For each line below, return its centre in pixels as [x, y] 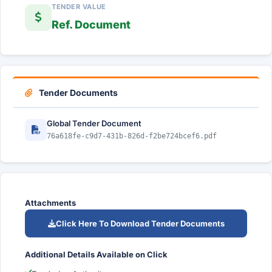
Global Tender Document [94, 123]
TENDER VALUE [79, 7]
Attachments [50, 203]
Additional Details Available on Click [96, 254]
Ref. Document [91, 25]
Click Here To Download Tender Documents [140, 223]
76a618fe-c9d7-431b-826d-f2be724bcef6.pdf [132, 136]
